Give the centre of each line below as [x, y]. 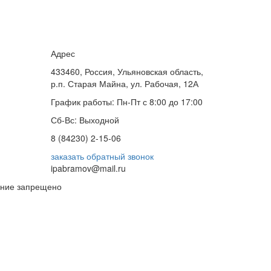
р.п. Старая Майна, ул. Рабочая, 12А [124, 83]
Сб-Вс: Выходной [85, 120]
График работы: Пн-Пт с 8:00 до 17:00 [126, 102]
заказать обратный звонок [102, 156]
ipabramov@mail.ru [89, 168]
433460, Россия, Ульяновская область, [127, 71]
